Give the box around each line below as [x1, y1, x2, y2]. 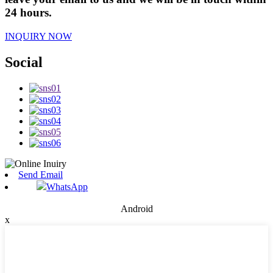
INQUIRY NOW [5, 30, 72, 41]
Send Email [18, 169, 63, 180]
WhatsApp [46, 181, 88, 192]
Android [120, 203, 153, 214]
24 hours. [5, 6, 52, 19]
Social [5, 54, 43, 70]
